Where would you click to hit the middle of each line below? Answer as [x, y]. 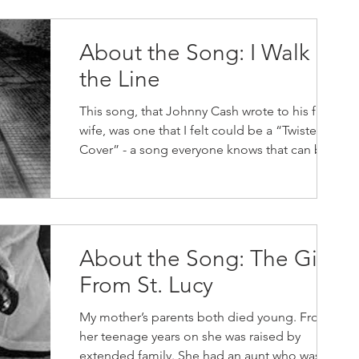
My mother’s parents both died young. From [205, 317]
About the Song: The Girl [205, 258]
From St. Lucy [146, 285]
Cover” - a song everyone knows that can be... [209, 149]
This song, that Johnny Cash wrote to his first [206, 111]
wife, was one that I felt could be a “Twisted [202, 130]
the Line [120, 79]
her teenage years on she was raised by [190, 336]
